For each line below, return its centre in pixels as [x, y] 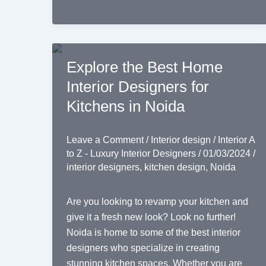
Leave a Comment [105, 140]
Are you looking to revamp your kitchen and [157, 202]
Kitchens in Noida [126, 106]
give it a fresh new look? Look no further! [151, 217]
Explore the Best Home [145, 67]
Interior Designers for [138, 86]
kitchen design [175, 167]
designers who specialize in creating [143, 248]
